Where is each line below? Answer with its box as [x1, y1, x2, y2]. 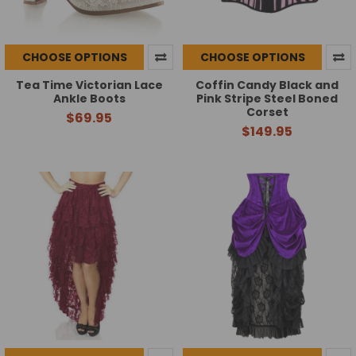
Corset [246, 104, 288, 121]
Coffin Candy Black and [195, 77, 339, 94]
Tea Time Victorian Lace [15, 77, 163, 94]
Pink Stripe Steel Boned [196, 91, 338, 107]
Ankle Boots [52, 91, 126, 107]
